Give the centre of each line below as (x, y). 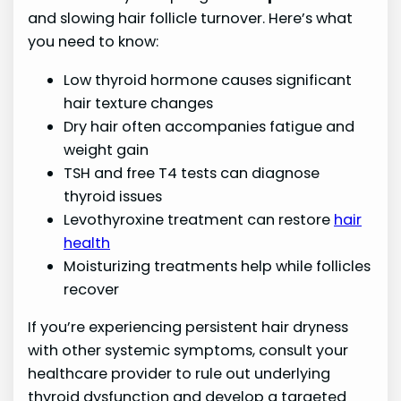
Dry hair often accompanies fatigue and (209, 126)
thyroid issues (113, 196)
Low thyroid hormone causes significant (208, 80)
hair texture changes (139, 103)
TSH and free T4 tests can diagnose (192, 173)
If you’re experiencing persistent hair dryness (188, 328)
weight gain (107, 149)
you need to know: (94, 42)
